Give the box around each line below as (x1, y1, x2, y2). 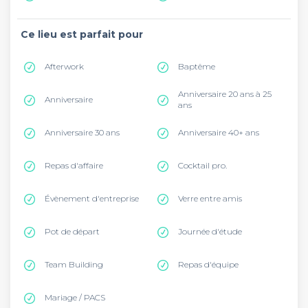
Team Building (45, 259, 103, 269)
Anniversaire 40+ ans (178, 127, 259, 137)
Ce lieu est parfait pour (21, 28, 143, 41)
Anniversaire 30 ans (45, 127, 120, 137)
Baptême (178, 61, 215, 71)
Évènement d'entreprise (45, 193, 139, 203)
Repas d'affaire (45, 160, 103, 170)
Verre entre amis (178, 193, 242, 203)
